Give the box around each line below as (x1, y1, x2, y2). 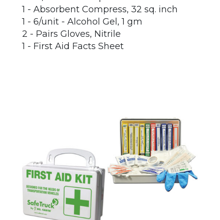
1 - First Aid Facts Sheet (22, 41, 124, 52)
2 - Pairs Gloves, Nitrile (22, 28, 121, 40)
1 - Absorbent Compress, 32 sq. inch (22, 4, 178, 15)
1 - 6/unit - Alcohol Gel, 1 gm (22, 16, 142, 27)
